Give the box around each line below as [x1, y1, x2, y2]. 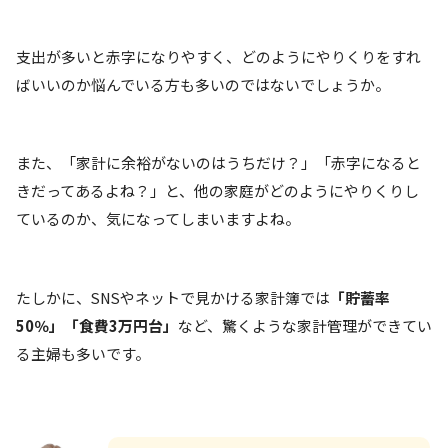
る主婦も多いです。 [16, 342, 150, 364]
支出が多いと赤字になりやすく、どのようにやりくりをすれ [16, 45, 421, 67]
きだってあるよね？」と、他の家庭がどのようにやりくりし [16, 180, 419, 202]
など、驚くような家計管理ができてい [178, 314, 432, 336]
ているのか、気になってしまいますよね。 [16, 208, 300, 230]
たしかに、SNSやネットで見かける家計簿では [16, 286, 330, 308]
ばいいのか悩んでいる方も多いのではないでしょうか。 [16, 73, 390, 95]
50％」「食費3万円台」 [16, 314, 178, 336]
